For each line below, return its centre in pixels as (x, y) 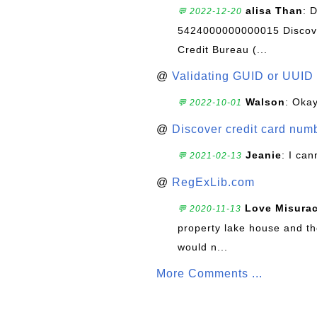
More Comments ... (209, 273)
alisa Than (274, 11)
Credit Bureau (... (223, 50)
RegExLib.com (213, 182)
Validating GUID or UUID (243, 76)
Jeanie (264, 155)
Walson (265, 102)
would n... (203, 247)
